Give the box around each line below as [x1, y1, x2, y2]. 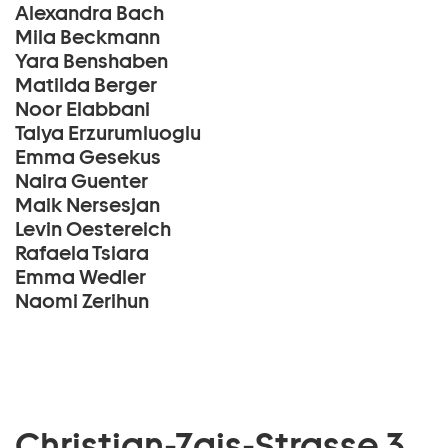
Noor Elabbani [15, 97, 150, 121]
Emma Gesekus [15, 145, 161, 169]
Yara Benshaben [15, 49, 168, 73]
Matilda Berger [15, 73, 157, 97]
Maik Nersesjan [15, 193, 160, 217]
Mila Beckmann [15, 25, 160, 49]
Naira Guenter [15, 169, 148, 193]
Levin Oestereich [15, 217, 171, 241]
